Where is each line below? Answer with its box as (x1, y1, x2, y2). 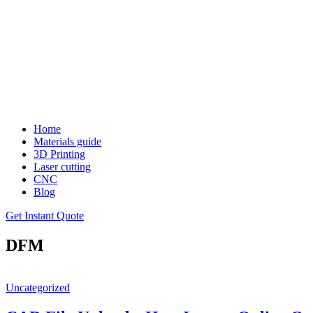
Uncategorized (6, 281, 70, 293)
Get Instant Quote (6, 210, 84, 221)
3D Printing (34, 148, 85, 160)
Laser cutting (34, 161, 91, 173)
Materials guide (34, 136, 101, 147)
